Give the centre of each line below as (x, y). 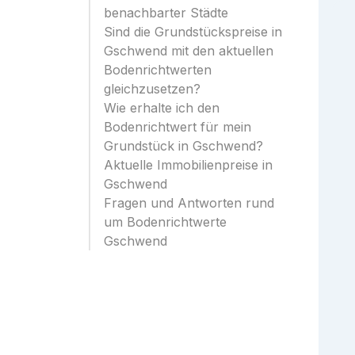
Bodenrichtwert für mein (177, 127)
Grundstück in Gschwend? (183, 146)
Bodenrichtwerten (158, 70)
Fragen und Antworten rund (189, 203)
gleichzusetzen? (152, 89)
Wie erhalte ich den (162, 108)
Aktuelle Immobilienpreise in (188, 165)
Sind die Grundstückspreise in (193, 32)
